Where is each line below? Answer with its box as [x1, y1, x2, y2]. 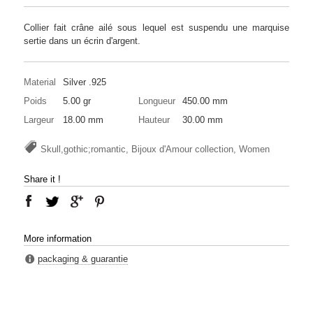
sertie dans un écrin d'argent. [24, 35, 140, 46]
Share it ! [24, 173, 61, 184]
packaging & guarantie [38, 253, 128, 264]
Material [24, 76, 56, 87]
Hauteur [138, 114, 170, 125]
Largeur [24, 114, 54, 125]
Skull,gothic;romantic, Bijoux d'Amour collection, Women [41, 143, 270, 154]
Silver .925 [63, 76, 106, 87]
